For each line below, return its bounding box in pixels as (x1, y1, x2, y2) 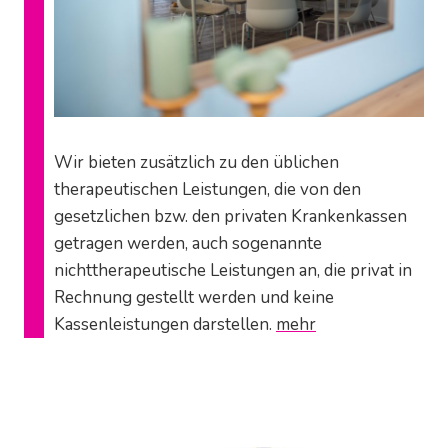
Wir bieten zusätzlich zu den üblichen (54, 151, 339, 175)
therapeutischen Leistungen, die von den (54, 178, 361, 202)
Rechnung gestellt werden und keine (54, 286, 334, 310)
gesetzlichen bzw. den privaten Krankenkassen (54, 205, 407, 229)
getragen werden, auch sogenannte (54, 232, 322, 256)
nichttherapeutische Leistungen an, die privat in (54, 259, 412, 283)
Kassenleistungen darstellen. (54, 313, 276, 337)
